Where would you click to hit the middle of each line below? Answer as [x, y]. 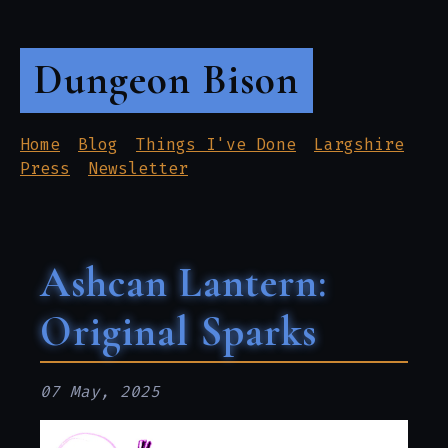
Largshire [359, 144]
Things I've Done [216, 144]
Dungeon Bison [166, 79]
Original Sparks [178, 331]
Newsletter [138, 168]
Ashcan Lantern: [183, 282]
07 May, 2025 [100, 391]
